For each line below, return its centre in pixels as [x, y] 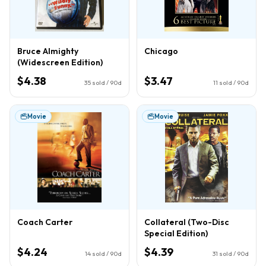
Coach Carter [45, 222]
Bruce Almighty [48, 51]
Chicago [161, 51]
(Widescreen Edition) [60, 62]
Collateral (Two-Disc [187, 222]
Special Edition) [176, 233]
